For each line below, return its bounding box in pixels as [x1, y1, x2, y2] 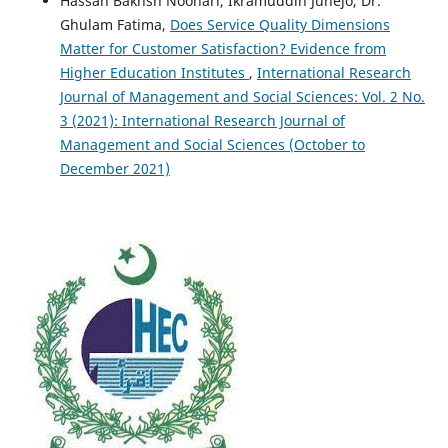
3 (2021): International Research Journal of [59, 110, 345, 130]
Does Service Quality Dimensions [169, 14, 390, 34]
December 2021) [59, 158, 170, 178]
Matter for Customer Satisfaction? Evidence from [59, 38, 386, 58]
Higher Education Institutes [59, 62, 249, 82]
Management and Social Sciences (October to [59, 134, 365, 154]
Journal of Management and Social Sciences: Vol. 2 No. [59, 86, 425, 106]
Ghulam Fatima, [59, 14, 170, 34]
